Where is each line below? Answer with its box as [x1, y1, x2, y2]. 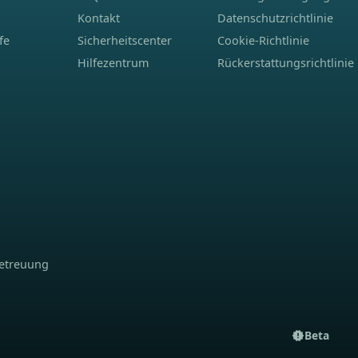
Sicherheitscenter [78, 33, 173, 48]
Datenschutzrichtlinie [217, 10, 334, 26]
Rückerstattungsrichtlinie [217, 55, 355, 70]
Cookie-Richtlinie [217, 33, 310, 48]
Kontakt [78, 10, 121, 26]
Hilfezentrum [78, 55, 149, 70]
